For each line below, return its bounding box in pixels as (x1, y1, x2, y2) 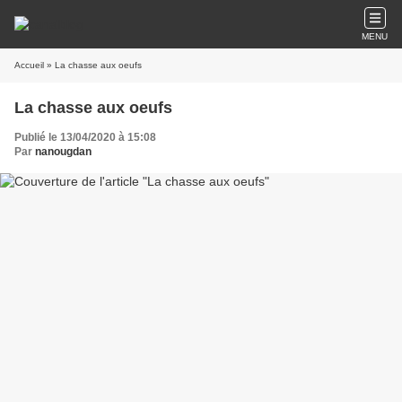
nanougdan (35, 145, 92, 158)
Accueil (14, 60, 44, 70)
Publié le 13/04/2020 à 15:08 (14, 131, 156, 144)
